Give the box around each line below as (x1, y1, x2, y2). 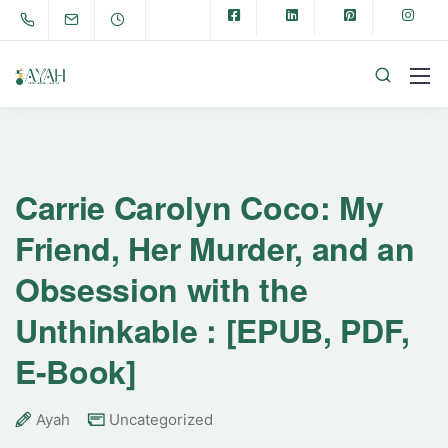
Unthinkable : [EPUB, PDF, (15, 307, 410, 353)
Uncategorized (109, 410, 213, 429)
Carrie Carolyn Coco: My (15, 184, 384, 230)
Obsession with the (15, 266, 308, 312)
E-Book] (15, 348, 137, 394)
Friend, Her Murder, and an (15, 225, 415, 271)
